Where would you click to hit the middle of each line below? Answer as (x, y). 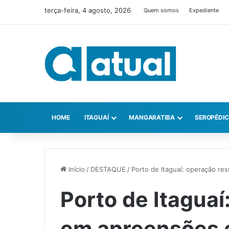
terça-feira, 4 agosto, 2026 (88, 10)
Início (76, 169)
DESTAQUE (108, 169)
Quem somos (161, 10)
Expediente (204, 10)
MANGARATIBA (152, 118)
